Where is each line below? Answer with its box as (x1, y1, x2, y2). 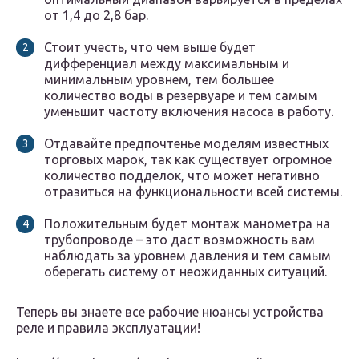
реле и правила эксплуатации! (16, 321, 200, 336)
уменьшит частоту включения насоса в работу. (44, 104, 333, 119)
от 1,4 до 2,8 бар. (44, 8, 148, 23)
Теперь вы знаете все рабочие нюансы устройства (16, 305, 324, 320)
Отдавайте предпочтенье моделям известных (44, 136, 329, 151)
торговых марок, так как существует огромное (44, 152, 332, 167)
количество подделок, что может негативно (44, 168, 320, 184)
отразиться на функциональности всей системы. (44, 184, 342, 200)
